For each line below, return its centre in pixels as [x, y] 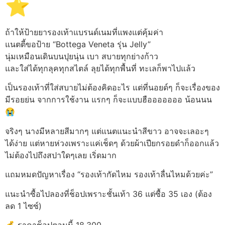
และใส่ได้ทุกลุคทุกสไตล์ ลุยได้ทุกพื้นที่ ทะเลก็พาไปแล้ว [100, 68]
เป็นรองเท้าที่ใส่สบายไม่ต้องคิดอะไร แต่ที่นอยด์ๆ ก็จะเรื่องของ [113, 88]
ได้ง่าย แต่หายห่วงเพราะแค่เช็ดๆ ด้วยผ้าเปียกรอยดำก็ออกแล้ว [112, 143]
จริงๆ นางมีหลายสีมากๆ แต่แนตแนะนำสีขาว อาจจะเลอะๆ [107, 131]
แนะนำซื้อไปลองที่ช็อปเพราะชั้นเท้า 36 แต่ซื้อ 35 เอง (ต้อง [108, 194]
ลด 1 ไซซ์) [23, 206]
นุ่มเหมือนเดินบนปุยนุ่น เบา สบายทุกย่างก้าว [82, 56]
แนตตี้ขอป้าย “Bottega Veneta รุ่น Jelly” [78, 44]
